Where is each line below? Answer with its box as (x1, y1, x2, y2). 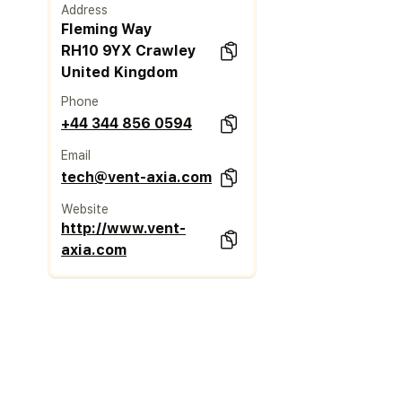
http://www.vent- (61, 219, 187, 237)
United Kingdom (61, 63, 179, 81)
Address (61, 2, 109, 17)
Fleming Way (61, 20, 153, 38)
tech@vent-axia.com (61, 168, 213, 186)
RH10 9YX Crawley (61, 41, 197, 59)
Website (61, 201, 109, 216)
